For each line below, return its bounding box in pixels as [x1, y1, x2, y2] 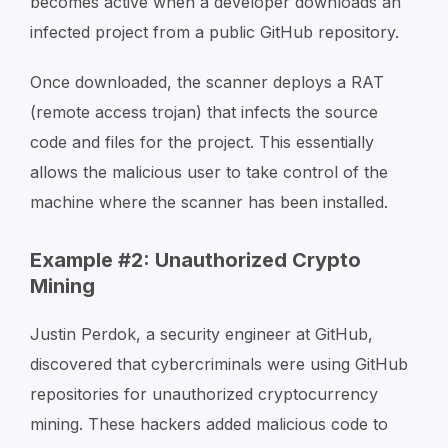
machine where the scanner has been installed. [30, 191, 388, 212]
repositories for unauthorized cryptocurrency [30, 383, 378, 404]
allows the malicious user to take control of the [30, 161, 388, 182]
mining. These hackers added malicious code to [30, 413, 388, 434]
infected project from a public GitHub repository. [30, 21, 399, 42]
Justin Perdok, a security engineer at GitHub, [30, 323, 373, 344]
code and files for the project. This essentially [30, 131, 374, 152]
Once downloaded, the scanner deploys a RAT [30, 71, 384, 92]
